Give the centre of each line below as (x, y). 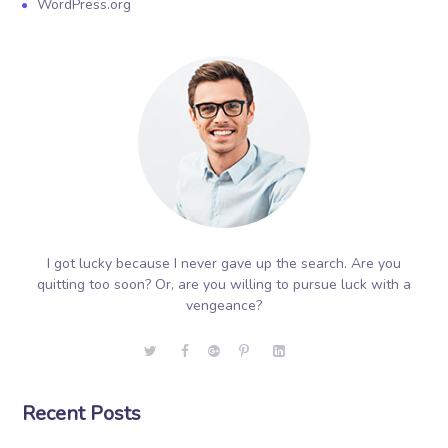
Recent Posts (82, 413)
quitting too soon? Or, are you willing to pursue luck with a (224, 284)
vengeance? (224, 305)
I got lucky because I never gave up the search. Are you (224, 263)
